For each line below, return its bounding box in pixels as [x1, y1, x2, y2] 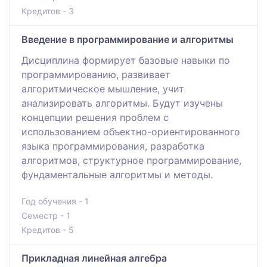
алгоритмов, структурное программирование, [21, 154, 241, 166]
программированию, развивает [21, 68, 170, 80]
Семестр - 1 [21, 210, 70, 221]
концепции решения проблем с [21, 111, 169, 123]
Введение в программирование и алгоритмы [21, 33, 234, 45]
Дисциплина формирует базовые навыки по [21, 54, 230, 66]
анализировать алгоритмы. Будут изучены [21, 97, 223, 109]
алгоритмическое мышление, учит [21, 82, 184, 95]
